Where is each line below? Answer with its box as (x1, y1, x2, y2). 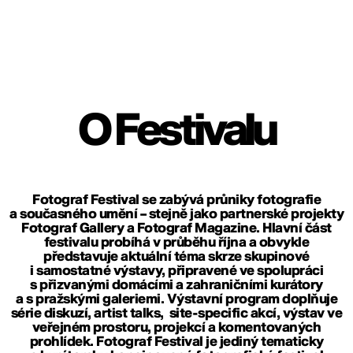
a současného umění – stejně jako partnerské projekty (9, 207, 344, 221)
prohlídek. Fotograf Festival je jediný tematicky (29, 335, 324, 349)
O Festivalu (77, 110, 276, 154)
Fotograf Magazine (136, 221, 257, 236)
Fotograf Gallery (21, 221, 124, 236)
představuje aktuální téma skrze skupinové (43, 250, 310, 264)
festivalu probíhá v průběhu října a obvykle (43, 236, 310, 250)
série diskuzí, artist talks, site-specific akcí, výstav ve (10, 307, 343, 321)
